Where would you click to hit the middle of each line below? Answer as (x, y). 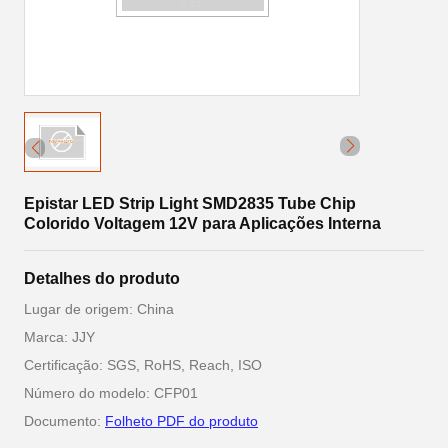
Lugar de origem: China (99, 309)
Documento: (64, 421)
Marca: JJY (59, 337)
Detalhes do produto (102, 278)
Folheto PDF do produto (181, 421)
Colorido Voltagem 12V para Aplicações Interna (202, 223)
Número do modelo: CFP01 (111, 393)
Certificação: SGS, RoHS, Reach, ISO (143, 365)
